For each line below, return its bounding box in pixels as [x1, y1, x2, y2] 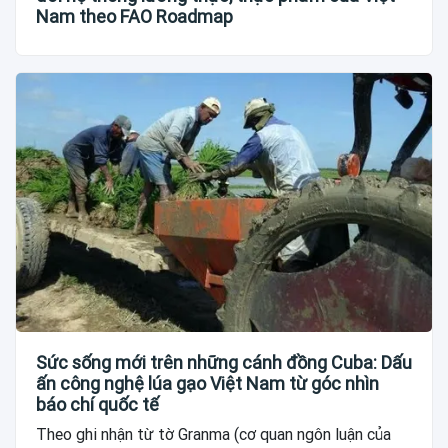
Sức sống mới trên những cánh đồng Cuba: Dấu [36, 352, 412, 374]
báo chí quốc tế [36, 394, 159, 416]
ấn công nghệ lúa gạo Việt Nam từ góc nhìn [36, 373, 379, 395]
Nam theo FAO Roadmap [36, 5, 233, 27]
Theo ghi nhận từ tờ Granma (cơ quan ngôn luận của [36, 425, 391, 445]
